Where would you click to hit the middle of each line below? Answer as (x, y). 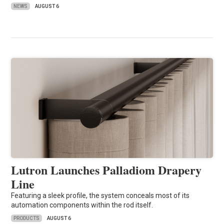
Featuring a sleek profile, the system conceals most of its (100, 196)
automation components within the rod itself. (82, 205)
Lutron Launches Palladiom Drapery (106, 170)
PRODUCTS (27, 218)
